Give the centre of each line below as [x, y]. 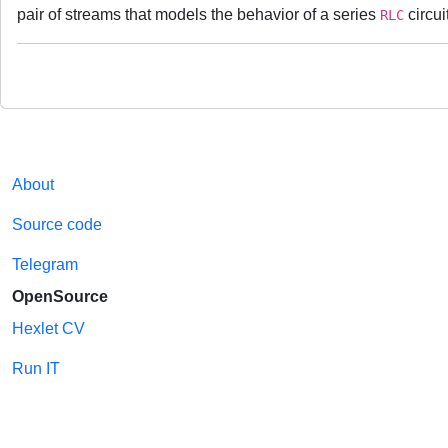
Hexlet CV [48, 328]
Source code [57, 224]
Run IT [36, 368]
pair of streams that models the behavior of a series [198, 14]
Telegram [45, 264]
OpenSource [60, 296]
